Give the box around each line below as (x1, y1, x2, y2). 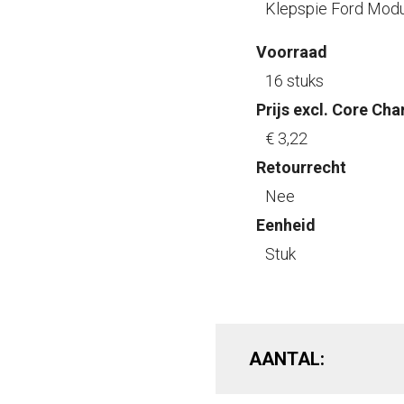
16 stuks (265, 71, 324, 90)
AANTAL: (249, 348, 326, 370)
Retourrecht (256, 158, 346, 177)
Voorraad (256, 42, 327, 61)
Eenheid (256, 216, 316, 234)
